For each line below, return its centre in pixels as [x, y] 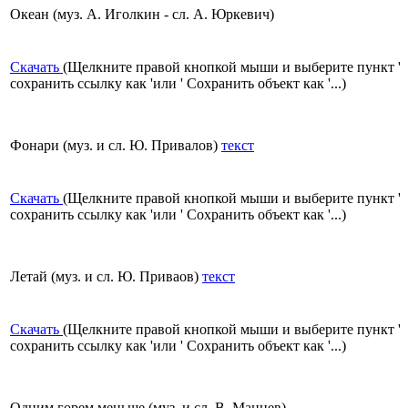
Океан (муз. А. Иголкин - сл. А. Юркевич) [142, 15]
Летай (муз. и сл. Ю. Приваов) [106, 277]
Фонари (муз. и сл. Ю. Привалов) [116, 146]
